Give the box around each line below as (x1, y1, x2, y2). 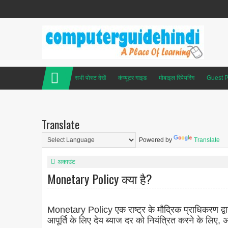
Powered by (136, 136, 174, 144)
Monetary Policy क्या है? (47, 169, 152, 188)
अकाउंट (58, 158, 75, 166)
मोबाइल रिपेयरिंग (159, 74, 194, 81)
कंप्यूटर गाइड (118, 74, 147, 81)
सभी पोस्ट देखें (75, 74, 106, 81)
